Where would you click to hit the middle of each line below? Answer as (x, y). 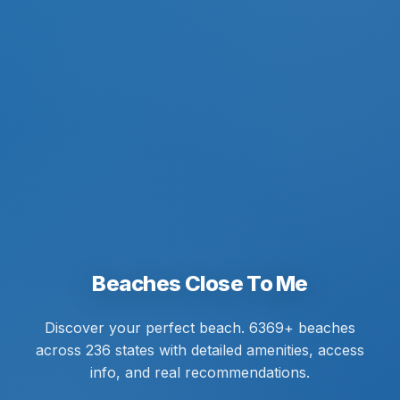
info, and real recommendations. (200, 372)
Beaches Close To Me (200, 283)
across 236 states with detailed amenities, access (200, 350)
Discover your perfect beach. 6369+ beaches (200, 327)
